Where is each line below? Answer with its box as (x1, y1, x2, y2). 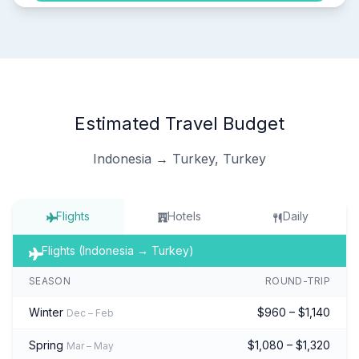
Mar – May (67, 339, 114, 352)
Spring (29, 337, 63, 352)
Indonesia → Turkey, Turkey (93, 150, 266, 167)
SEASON (29, 274, 71, 287)
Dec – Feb (67, 306, 114, 319)
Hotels (167, 208, 201, 223)
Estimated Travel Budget (75, 112, 284, 134)
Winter (29, 305, 63, 319)
